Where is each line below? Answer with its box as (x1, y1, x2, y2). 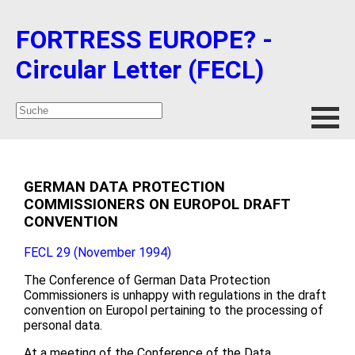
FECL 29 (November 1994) (24, 245, 171, 261)
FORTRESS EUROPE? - (16, 25, 273, 55)
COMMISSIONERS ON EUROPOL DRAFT (24, 195, 290, 213)
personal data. (24, 318, 102, 334)
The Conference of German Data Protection (24, 273, 270, 288)
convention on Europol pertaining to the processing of (24, 303, 323, 319)
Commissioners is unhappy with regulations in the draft (24, 288, 326, 303)
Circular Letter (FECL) (16, 55, 264, 86)
